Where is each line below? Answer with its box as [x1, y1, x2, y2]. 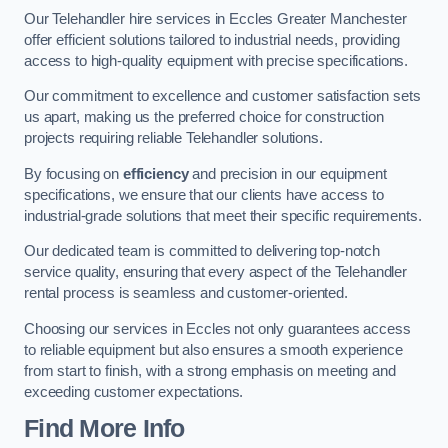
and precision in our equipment [188, 165, 387, 182]
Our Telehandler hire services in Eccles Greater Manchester [24, 10, 407, 27]
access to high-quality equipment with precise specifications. [24, 52, 409, 69]
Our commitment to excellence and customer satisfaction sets [24, 88, 421, 105]
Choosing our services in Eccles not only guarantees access [24, 320, 411, 337]
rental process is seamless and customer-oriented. [24, 285, 348, 302]
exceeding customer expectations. [24, 383, 244, 400]
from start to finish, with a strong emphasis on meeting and [24, 362, 396, 379]
